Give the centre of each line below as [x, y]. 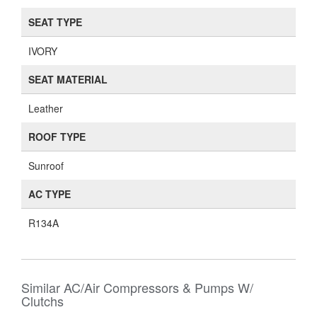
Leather [46, 108]
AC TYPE [50, 194]
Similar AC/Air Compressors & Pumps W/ [137, 287]
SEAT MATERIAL [68, 79]
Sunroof [46, 166]
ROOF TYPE [57, 137]
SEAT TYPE [55, 22]
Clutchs [42, 301]
